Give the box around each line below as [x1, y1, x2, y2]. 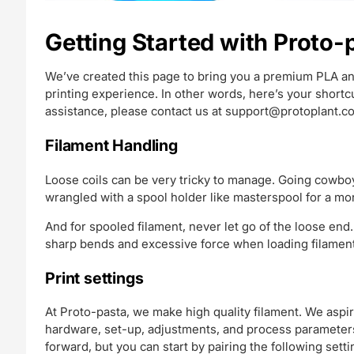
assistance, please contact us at [45, 104, 226, 119]
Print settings [45, 268, 144, 288]
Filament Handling [45, 135, 178, 155]
